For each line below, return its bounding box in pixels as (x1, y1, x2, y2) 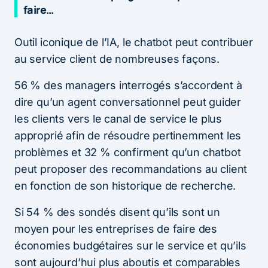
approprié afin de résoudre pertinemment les (14, 129, 242, 142)
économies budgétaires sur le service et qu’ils (14, 239, 246, 252)
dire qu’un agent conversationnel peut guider (14, 95, 242, 108)
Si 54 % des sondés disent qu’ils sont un (14, 205, 220, 218)
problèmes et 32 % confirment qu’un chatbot (14, 145, 241, 159)
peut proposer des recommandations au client (14, 162, 248, 175)
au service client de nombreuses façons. (14, 52, 220, 65)
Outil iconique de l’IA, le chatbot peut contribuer (14, 35, 254, 48)
